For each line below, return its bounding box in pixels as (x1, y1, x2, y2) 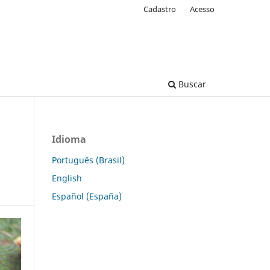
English (52, 172, 82, 184)
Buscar (176, 78, 206, 90)
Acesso (190, 3, 215, 14)
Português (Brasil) (52, 154, 125, 166)
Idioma (52, 132, 86, 146)
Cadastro (143, 3, 177, 14)
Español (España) (52, 190, 122, 202)
